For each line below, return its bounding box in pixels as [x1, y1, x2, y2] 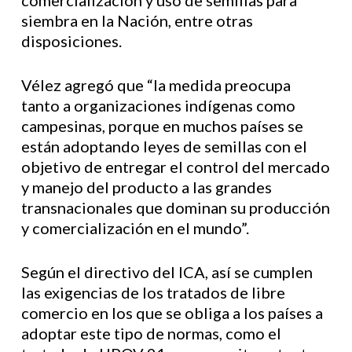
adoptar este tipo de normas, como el [20, 324, 281, 343]
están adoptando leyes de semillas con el [20, 137, 307, 156]
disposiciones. [20, 31, 122, 50]
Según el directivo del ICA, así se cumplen [20, 262, 313, 281]
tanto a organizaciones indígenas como [20, 96, 295, 115]
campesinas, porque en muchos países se [20, 116, 303, 135]
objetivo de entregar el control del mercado [20, 157, 330, 176]
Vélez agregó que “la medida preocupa [20, 75, 291, 94]
